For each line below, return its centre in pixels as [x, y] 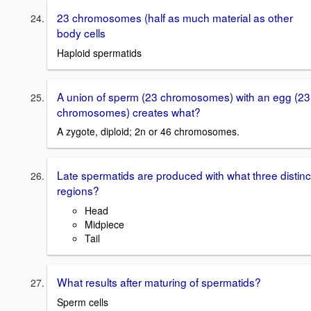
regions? [78, 191]
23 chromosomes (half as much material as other [175, 17]
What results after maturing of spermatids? [159, 281]
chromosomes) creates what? [129, 111]
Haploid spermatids [99, 52]
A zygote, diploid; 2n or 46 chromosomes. [148, 132]
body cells [81, 32]
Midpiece [104, 224]
